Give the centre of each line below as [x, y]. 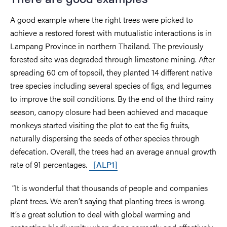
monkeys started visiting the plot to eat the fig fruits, [100, 125]
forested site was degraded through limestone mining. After [112, 59]
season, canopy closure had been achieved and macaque [109, 111]
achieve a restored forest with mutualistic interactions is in [111, 32]
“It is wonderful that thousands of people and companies [109, 187]
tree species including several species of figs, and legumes [111, 85]
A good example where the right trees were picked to [102, 19]
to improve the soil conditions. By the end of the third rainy [112, 98]
